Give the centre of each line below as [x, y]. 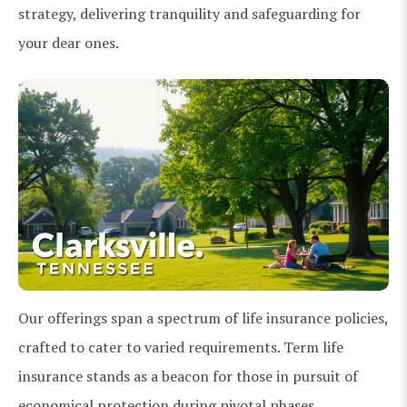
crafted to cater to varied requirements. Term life [181, 347]
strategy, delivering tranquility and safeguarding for [189, 13]
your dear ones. [69, 42]
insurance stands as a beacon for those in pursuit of [188, 376]
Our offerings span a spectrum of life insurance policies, [203, 318]
